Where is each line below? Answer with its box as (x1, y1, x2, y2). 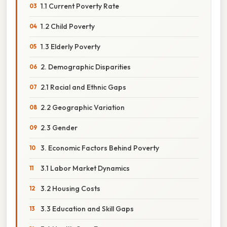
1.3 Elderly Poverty (41, 42, 100, 51)
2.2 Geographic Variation (41, 102, 125, 112)
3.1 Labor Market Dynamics (41, 163, 130, 173)
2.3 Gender (41, 123, 78, 132)
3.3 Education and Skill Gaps (41, 204, 134, 213)
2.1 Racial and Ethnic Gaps (41, 82, 126, 92)
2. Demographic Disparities (41, 62, 131, 71)
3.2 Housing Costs (41, 183, 100, 193)
